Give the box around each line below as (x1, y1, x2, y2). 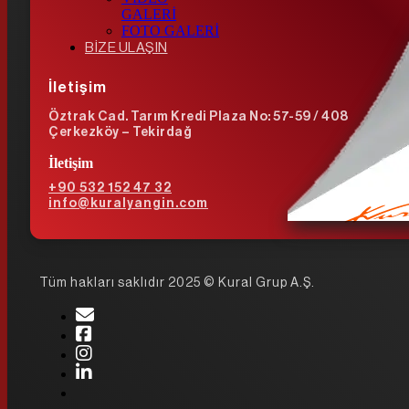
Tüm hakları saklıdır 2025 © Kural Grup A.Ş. (39, 277, 315, 290)
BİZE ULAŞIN (85, 41, 168, 56)
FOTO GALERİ (121, 23, 219, 39)
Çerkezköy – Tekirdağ (48, 126, 192, 140)
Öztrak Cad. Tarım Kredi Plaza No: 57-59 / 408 (48, 110, 349, 124)
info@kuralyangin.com (48, 197, 208, 211)
